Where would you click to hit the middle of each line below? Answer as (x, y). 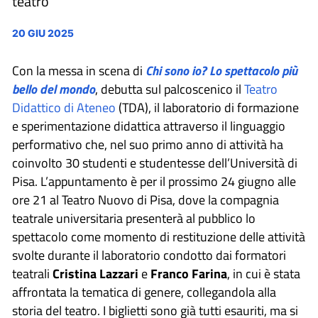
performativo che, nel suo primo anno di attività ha (148, 144)
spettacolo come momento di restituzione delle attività (159, 237)
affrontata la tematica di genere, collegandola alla (144, 292)
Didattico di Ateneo (64, 108)
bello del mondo (54, 89)
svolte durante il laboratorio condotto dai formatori (149, 255)
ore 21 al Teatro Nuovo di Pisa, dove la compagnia (146, 200)
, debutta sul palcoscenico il (170, 89)
